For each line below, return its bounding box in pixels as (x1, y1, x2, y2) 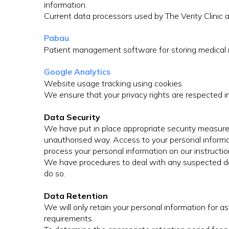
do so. (44, 168, 65, 179)
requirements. (44, 213, 94, 224)
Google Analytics (44, 66, 110, 77)
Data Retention (44, 191, 108, 201)
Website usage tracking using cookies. (44, 78, 184, 89)
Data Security (44, 112, 100, 123)
